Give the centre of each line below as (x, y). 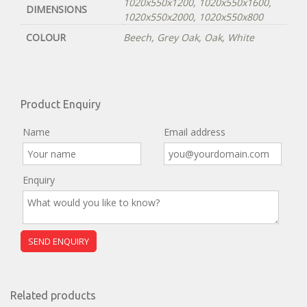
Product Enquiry (61, 105)
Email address (194, 132)
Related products (53, 296)
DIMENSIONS (57, 10)
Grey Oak (178, 38)
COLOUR (46, 38)
